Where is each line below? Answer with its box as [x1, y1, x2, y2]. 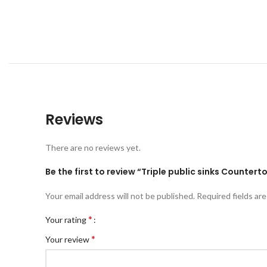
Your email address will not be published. [45, 191, 195, 201]
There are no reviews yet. [45, 142, 141, 153]
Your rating [45, 215, 88, 225]
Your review [45, 234, 91, 244]
